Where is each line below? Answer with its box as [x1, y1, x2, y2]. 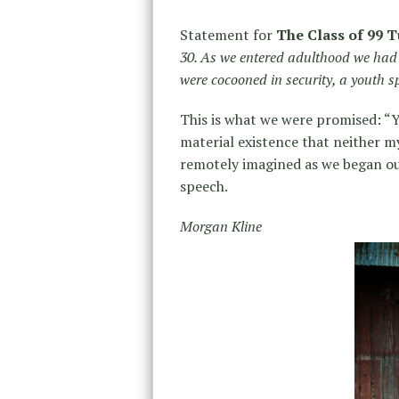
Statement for [180, 25, 276, 45]
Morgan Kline [180, 216, 262, 237]
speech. [180, 176, 228, 197]
